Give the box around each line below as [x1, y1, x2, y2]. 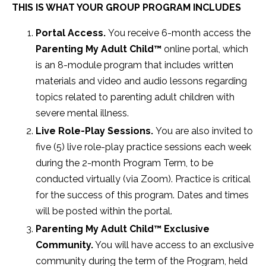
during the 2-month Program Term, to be [36, 157, 213, 169]
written [203, 59, 233, 71]
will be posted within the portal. [36, 205, 172, 217]
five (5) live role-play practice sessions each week [36, 141, 251, 153]
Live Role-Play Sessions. [36, 125, 156, 137]
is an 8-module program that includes [36, 59, 203, 71]
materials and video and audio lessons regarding [36, 75, 247, 87]
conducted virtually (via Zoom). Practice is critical [36, 173, 251, 185]
